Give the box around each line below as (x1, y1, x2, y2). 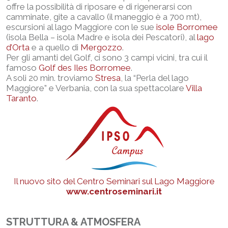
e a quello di (30, 42, 80, 52)
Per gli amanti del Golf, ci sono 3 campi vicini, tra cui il (6, 52, 207, 63)
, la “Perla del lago (121, 73, 189, 83)
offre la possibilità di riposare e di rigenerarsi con (6, 2, 192, 12)
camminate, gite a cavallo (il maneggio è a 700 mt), (6, 12, 202, 22)
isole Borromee (156, 22, 218, 32)
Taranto (6, 93, 37, 103)
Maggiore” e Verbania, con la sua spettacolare (6, 83, 186, 93)
